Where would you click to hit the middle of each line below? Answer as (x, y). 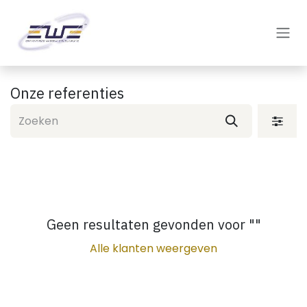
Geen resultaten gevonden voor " (150, 224)
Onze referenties (67, 93)
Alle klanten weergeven (153, 248)
